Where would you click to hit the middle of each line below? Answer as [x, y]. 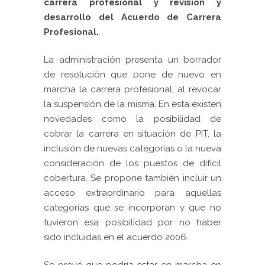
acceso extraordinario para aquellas [132, 193]
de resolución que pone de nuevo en [132, 75]
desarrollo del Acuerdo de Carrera [132, 17]
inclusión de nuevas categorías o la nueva [132, 149]
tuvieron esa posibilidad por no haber [132, 223]
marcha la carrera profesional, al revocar [132, 90]
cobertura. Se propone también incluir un [132, 178]
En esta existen [190, 104]
